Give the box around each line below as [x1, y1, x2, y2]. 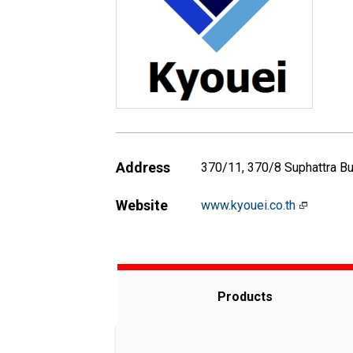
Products [217, 289, 273, 304]
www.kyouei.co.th [201, 198, 299, 213]
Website [116, 197, 168, 214]
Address [116, 159, 170, 176]
